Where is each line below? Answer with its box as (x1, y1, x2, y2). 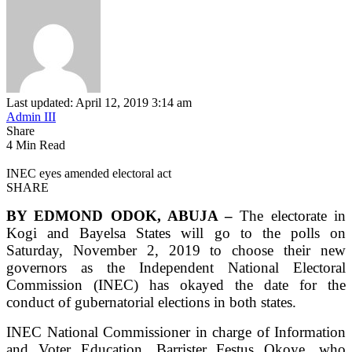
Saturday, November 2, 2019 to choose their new (6, 241, 346, 258)
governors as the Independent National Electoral (6, 258, 346, 276)
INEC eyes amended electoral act (6, 166, 171, 180)
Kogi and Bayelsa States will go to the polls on (6, 224, 346, 241)
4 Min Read (6, 137, 65, 152)
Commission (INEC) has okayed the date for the (6, 276, 346, 293)
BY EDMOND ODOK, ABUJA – (6, 207, 240, 224)
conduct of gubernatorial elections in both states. (6, 293, 296, 310)
